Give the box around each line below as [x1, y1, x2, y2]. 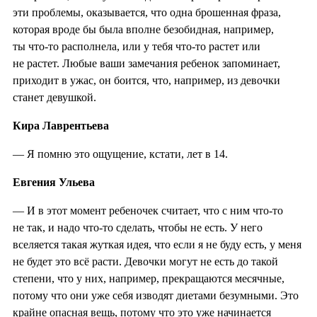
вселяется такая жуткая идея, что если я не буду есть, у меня [13, 238, 301, 250]
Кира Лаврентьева [13, 119, 109, 132]
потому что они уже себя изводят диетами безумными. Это [13, 289, 299, 301]
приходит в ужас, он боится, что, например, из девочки [13, 74, 280, 86]
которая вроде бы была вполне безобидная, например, [13, 23, 274, 35]
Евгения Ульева [13, 175, 95, 188]
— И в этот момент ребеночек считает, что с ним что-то [13, 204, 283, 217]
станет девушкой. [13, 91, 96, 103]
